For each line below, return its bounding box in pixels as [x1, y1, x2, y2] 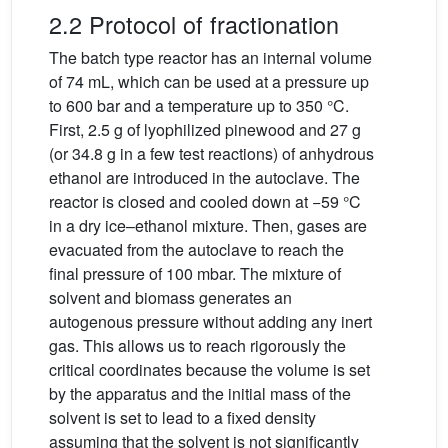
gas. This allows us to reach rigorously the [49, 334, 346, 357]
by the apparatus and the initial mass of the [49, 382, 351, 405]
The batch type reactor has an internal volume [49, 46, 372, 69]
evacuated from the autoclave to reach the [49, 238, 344, 261]
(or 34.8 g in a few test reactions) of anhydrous [49, 142, 374, 165]
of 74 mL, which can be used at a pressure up [49, 70, 369, 93]
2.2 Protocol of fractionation [49, 7, 339, 41]
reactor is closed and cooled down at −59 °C [49, 190, 361, 213]
